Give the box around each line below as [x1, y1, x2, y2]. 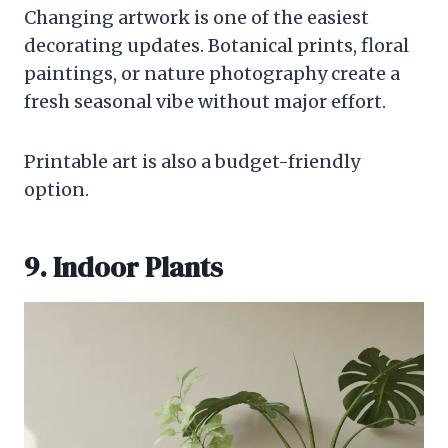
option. [24, 178, 89, 202]
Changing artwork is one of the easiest [24, 6, 369, 30]
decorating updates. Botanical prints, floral [24, 34, 409, 58]
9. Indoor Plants [24, 248, 223, 287]
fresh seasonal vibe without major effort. [24, 90, 386, 114]
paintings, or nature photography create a [24, 62, 400, 86]
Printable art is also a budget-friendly [24, 150, 360, 174]
